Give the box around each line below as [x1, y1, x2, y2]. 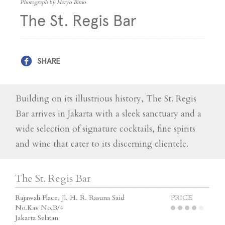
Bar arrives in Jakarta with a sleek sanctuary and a [16, 107, 201, 120]
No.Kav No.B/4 [15, 202, 63, 212]
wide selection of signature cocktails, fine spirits [16, 123, 195, 135]
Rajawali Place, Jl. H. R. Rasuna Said [15, 192, 125, 202]
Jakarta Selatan [15, 212, 58, 222]
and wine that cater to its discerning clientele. [16, 138, 188, 150]
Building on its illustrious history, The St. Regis [16, 92, 196, 104]
